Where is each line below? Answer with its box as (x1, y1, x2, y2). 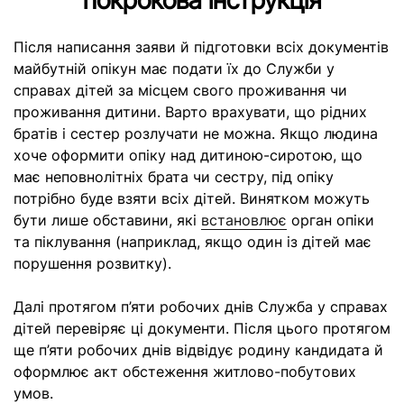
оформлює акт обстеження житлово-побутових (14, 363, 356, 381)
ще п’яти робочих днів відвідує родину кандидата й (14, 341, 383, 359)
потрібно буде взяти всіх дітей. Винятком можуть (14, 189, 370, 207)
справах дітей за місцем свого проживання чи (14, 81, 347, 99)
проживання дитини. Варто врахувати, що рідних (14, 103, 367, 121)
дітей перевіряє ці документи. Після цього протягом (14, 319, 390, 337)
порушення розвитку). (14, 254, 171, 272)
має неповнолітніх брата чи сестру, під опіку (14, 168, 334, 186)
